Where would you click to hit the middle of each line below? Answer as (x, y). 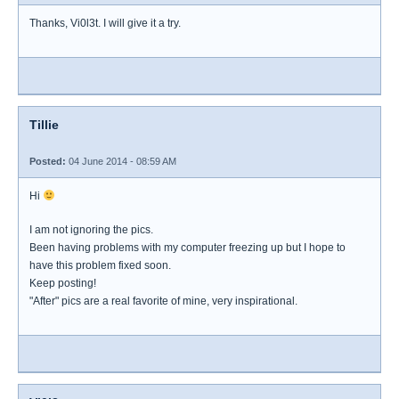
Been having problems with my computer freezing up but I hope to (187, 248)
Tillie (44, 125)
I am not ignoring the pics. (91, 230)
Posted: (48, 161)
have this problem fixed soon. (100, 265)
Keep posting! (63, 283)
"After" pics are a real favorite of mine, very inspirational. (163, 301)
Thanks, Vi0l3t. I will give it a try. (105, 23)
